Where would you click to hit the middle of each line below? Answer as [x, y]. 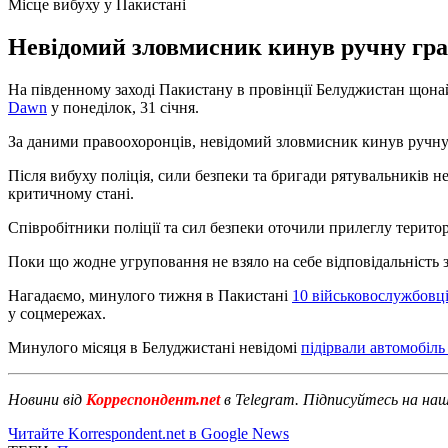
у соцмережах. [57, 313]
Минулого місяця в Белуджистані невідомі [154, 347]
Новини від [45, 399]
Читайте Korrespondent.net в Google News [148, 433]
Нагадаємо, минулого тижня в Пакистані [150, 295]
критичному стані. [71, 193]
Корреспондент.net [153, 399]
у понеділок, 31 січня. [123, 107]
